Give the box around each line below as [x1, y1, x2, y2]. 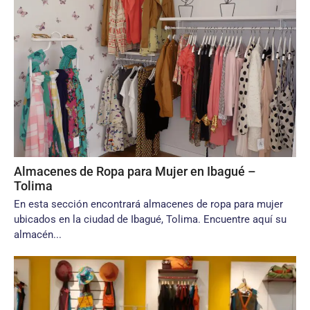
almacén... [14, 228, 62, 241]
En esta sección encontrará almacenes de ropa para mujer [14, 198, 283, 210]
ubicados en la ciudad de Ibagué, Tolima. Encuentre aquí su [14, 213, 286, 226]
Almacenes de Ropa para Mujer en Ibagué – [14, 164, 256, 179]
